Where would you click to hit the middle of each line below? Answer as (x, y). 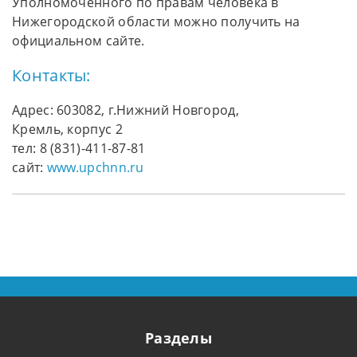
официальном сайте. (78, 41)
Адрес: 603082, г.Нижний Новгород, (126, 110)
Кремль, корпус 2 (67, 129)
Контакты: (51, 76)
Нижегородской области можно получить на (156, 22)
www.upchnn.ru (95, 168)
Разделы (178, 338)
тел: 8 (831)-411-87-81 (79, 149)
